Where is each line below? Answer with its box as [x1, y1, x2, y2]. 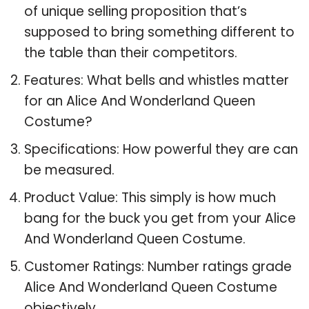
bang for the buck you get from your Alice [24, 208, 296, 228]
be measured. [24, 160, 114, 179]
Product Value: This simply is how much [24, 188, 276, 207]
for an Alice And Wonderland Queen [24, 91, 255, 110]
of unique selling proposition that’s [24, 1, 247, 21]
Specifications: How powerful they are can [24, 139, 298, 159]
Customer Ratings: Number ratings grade [24, 257, 292, 276]
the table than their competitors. [24, 43, 237, 62]
